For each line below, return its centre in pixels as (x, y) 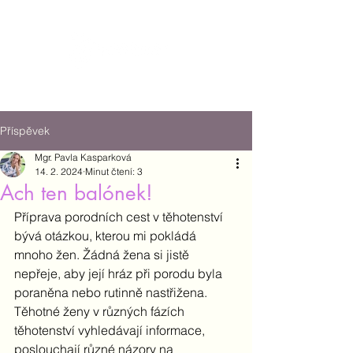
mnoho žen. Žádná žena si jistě (103, 255)
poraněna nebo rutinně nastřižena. (112, 292)
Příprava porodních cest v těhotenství (120, 217)
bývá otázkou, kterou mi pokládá (107, 236)
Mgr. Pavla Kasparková (83, 157)
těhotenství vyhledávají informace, (111, 330)
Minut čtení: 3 (114, 171)
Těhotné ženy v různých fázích (101, 311)
